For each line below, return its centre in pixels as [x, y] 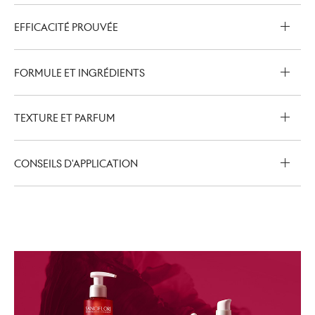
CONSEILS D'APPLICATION [76, 163]
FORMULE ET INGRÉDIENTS [79, 73]
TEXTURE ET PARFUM [65, 118]
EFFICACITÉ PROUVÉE [66, 28]
